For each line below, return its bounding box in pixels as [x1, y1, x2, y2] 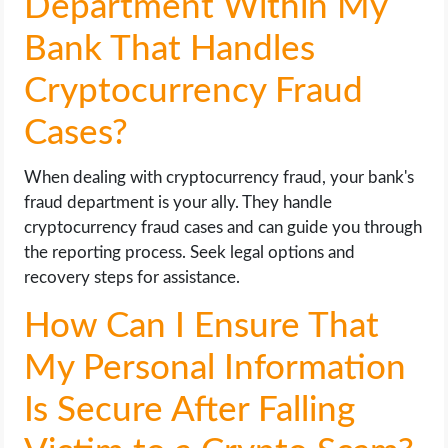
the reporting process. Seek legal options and [24, 243, 356, 261]
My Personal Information [24, 350, 407, 386]
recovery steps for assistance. [24, 268, 241, 286]
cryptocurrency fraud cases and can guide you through [24, 218, 423, 236]
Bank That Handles [24, 31, 316, 67]
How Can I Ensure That [24, 308, 380, 344]
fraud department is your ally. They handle [24, 193, 333, 211]
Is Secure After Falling [24, 392, 356, 428]
